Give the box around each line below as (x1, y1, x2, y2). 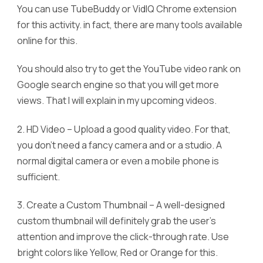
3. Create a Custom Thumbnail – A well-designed (17, 198, 225, 211)
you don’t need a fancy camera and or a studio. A (17, 138, 222, 151)
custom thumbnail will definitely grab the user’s (17, 214, 216, 227)
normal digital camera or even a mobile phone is (17, 154, 219, 167)
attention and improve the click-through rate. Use (17, 230, 229, 243)
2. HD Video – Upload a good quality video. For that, (17, 122, 231, 136)
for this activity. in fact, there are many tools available (17, 18, 242, 32)
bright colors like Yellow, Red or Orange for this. (17, 246, 218, 259)
